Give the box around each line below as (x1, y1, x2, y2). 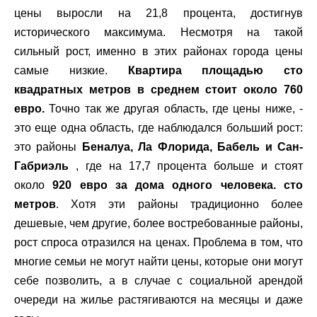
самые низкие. (14, 64, 128, 76)
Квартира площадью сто (127, 64, 303, 76)
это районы (14, 141, 82, 153)
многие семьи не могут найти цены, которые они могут (14, 255, 303, 267)
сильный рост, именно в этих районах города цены (14, 45, 303, 57)
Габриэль (14, 160, 69, 172)
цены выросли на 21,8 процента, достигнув (14, 7, 303, 19)
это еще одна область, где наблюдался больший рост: (14, 122, 303, 134)
